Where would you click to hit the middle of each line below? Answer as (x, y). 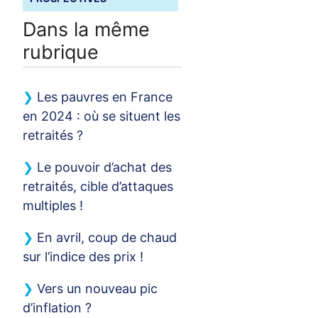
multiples (50, 205)
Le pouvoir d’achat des (105, 167)
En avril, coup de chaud (107, 237)
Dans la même (87, 29)
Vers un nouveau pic (98, 288)
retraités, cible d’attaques (98, 186)
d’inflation (53, 307)
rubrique (61, 52)
